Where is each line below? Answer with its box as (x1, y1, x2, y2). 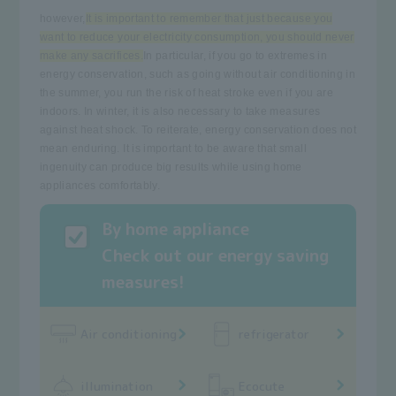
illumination (80, 377, 153, 394)
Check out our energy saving (101, 243, 329, 268)
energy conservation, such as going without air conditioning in (39, 68, 356, 81)
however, (39, 12, 86, 26)
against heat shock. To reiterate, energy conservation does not (39, 124, 357, 137)
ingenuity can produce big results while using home (39, 161, 302, 174)
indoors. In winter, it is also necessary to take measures (39, 105, 321, 118)
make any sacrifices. (39, 49, 143, 63)
